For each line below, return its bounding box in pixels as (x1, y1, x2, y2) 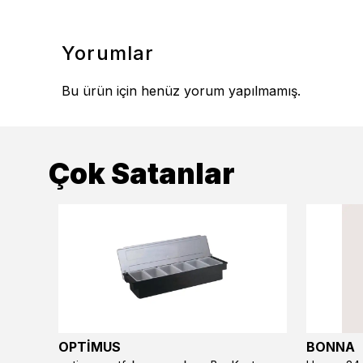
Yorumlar (62, 41, 155, 65)
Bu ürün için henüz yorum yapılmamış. (62, 83, 301, 99)
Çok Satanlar (49, 156, 235, 190)
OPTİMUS (58, 338, 121, 355)
